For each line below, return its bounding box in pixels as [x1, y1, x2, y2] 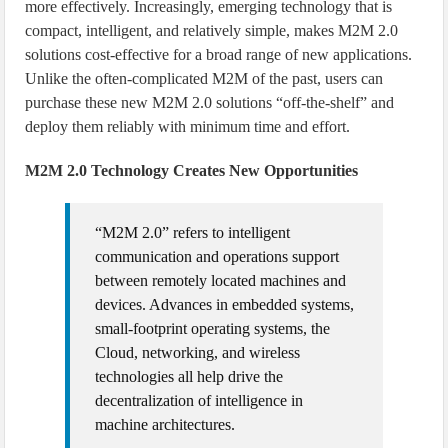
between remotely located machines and [95, 272, 347, 289]
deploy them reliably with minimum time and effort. [25, 118, 351, 135]
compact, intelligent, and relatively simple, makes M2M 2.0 [25, 22, 399, 39]
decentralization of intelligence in [95, 392, 304, 409]
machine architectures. [95, 416, 236, 433]
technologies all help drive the [95, 368, 284, 385]
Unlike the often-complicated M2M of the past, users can [25, 70, 384, 87]
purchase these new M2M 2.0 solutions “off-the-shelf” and [25, 94, 395, 111]
